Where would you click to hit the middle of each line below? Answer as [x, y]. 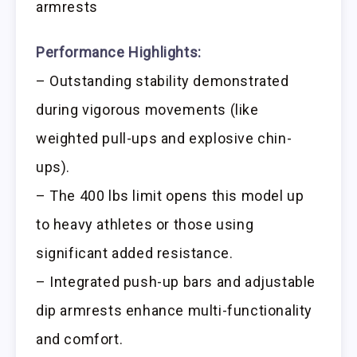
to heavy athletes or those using [145, 224]
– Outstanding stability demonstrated [163, 80]
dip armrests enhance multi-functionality [175, 310]
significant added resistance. [135, 253]
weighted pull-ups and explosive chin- [164, 138]
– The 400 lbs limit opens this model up [170, 195]
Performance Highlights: [119, 52]
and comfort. [80, 339]
